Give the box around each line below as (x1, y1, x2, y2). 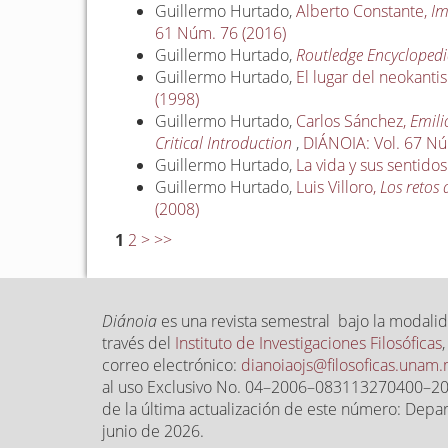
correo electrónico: (102, 354, 241, 377)
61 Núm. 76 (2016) (155, 22, 287, 45)
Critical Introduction (155, 132, 293, 155)
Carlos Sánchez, (296, 110, 411, 133)
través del (102, 332, 175, 355)
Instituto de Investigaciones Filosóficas (175, 332, 442, 355)
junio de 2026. (102, 420, 204, 443)
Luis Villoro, (296, 176, 381, 199)
